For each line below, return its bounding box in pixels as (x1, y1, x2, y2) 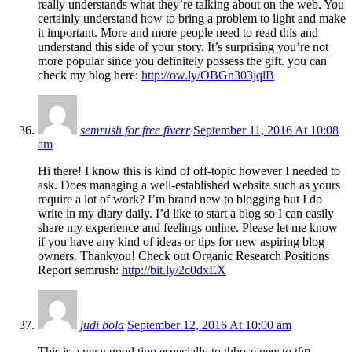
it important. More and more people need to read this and (38, 25, 318, 39)
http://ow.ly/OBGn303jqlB (141, 68, 274, 82)
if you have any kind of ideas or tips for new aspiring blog (38, 234, 324, 248)
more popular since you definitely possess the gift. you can (38, 53, 327, 68)
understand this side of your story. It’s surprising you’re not (38, 39, 328, 53)
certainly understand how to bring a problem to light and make (38, 11, 346, 25)
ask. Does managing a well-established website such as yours (38, 178, 340, 192)
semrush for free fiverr (80, 123, 190, 137)
